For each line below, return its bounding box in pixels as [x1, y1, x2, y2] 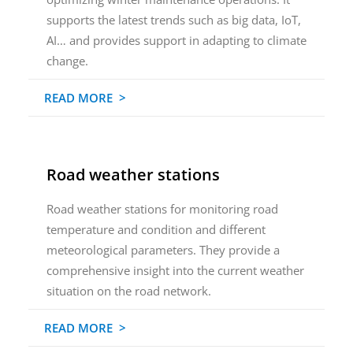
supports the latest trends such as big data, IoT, [46, 12, 301, 28]
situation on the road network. [46, 283, 211, 299]
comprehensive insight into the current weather [46, 262, 304, 278]
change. [46, 53, 88, 69]
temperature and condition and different [46, 221, 266, 237]
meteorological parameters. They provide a [46, 242, 280, 258]
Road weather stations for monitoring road [46, 201, 278, 217]
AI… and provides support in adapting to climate [46, 32, 307, 48]
